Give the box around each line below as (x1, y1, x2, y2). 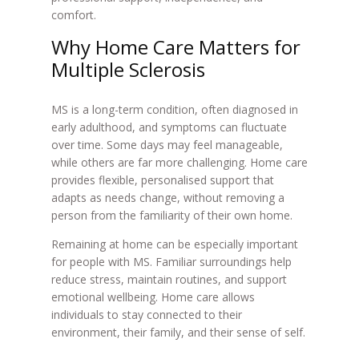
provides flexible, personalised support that (50, 172, 274, 188)
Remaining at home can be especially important (50, 236, 298, 252)
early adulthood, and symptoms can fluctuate (50, 119, 287, 135)
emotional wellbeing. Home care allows (50, 289, 255, 305)
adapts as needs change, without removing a (50, 190, 284, 205)
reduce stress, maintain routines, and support (50, 272, 287, 287)
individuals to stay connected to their (50, 307, 242, 322)
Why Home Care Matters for (50, 34, 301, 60)
